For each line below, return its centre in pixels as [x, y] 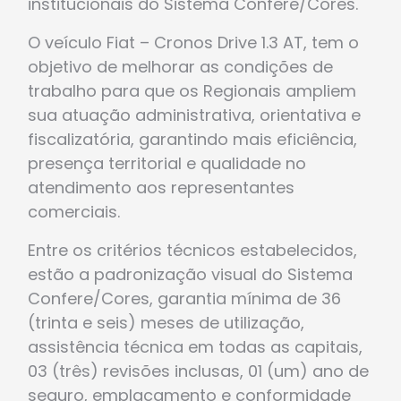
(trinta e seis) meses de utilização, [166, 323]
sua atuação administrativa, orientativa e [194, 115]
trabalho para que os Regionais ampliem [192, 91]
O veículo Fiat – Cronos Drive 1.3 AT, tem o [193, 43]
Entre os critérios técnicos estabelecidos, [192, 251]
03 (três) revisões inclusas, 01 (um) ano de [198, 371]
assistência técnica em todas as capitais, [195, 347]
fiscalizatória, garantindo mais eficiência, [192, 140]
